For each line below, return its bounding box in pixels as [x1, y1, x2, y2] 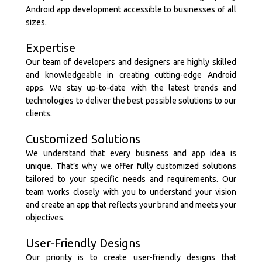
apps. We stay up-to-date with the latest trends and [26, 83, 236, 92]
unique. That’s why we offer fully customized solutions [26, 161, 236, 171]
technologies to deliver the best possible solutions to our [26, 96, 236, 105]
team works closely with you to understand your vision [26, 187, 236, 196]
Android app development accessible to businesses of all [26, 5, 236, 14]
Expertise [26, 41, 75, 54]
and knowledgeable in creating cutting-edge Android [26, 70, 236, 80]
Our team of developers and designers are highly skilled [26, 57, 236, 67]
